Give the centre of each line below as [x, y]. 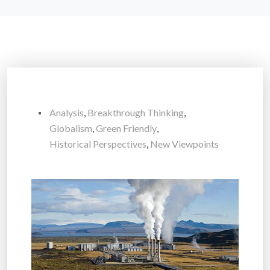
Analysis [67, 113]
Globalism [71, 128]
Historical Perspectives [98, 144]
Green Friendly [126, 128]
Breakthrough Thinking [136, 113]
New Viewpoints [184, 144]
